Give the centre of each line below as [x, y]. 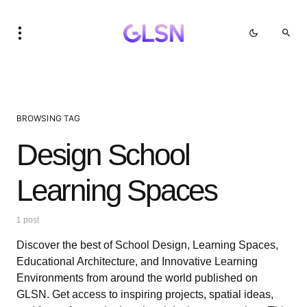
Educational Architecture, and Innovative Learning [137, 261]
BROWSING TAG [49, 118]
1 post [28, 220]
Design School [103, 155]
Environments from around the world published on [137, 278]
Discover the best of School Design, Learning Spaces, [147, 245]
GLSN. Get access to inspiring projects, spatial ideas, [145, 294]
